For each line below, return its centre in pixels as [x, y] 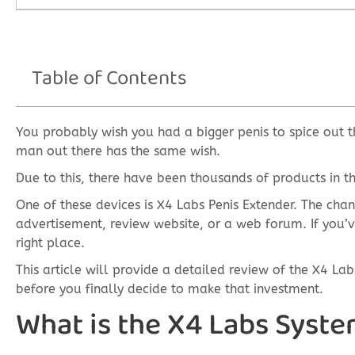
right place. [50, 243]
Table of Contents [109, 78]
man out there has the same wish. [118, 151]
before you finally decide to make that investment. [170, 289]
